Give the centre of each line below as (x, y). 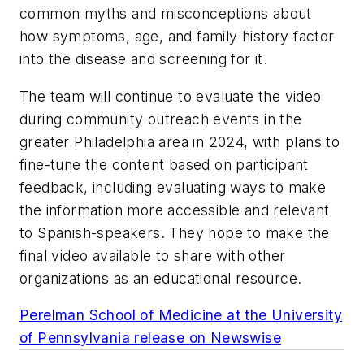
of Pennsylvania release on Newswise (150, 338)
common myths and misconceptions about (166, 13)
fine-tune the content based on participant (164, 164)
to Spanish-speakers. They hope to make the (175, 232)
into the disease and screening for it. (144, 58)
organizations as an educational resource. (161, 278)
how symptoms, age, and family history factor (177, 36)
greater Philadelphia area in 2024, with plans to (180, 141)
